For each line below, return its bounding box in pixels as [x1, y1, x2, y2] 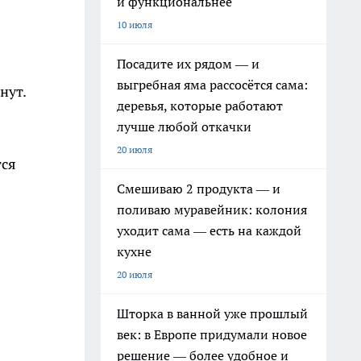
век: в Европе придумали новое [117, 326, 307, 342]
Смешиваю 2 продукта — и [117, 180, 280, 197]
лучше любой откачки [117, 118, 251, 135]
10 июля [117, 19, 152, 31]
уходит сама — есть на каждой [117, 222, 301, 239]
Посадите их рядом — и [117, 56, 259, 72]
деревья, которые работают [117, 98, 283, 114]
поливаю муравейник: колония [117, 201, 307, 218]
